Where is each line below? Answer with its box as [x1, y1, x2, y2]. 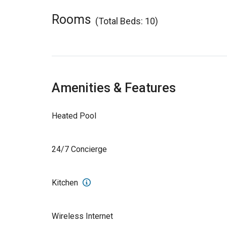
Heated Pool [52, 110, 96, 121]
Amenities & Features [52, 80, 176, 95]
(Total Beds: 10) [95, 15, 158, 26]
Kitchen [52, 177, 80, 187]
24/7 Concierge [52, 144, 107, 154]
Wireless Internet [52, 211, 113, 221]
